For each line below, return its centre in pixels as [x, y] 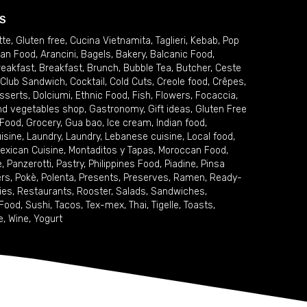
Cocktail [87, 82]
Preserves [146, 178]
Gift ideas [169, 109]
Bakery [131, 54]
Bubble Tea [147, 68]
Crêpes [228, 82]
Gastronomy [116, 109]
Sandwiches [178, 192]
